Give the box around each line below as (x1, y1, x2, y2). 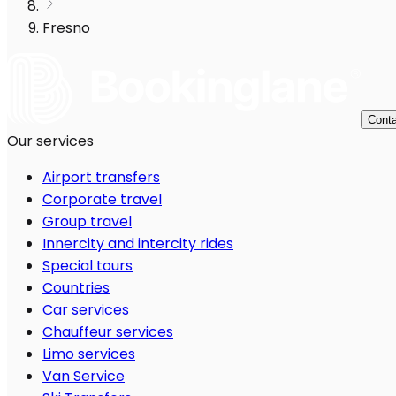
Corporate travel (42, 189, 162, 210)
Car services (42, 300, 129, 321)
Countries (42, 278, 110, 299)
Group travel (42, 211, 132, 232)
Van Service (42, 366, 125, 387)
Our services (7, 131, 94, 152)
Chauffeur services (42, 322, 173, 343)
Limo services (42, 344, 135, 365)
